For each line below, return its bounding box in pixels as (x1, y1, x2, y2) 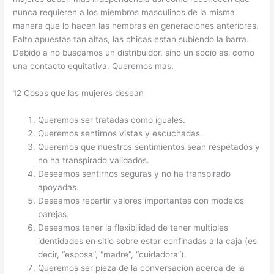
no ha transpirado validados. (38, 155, 150, 165)
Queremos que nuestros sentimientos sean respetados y (38, 141, 261, 152)
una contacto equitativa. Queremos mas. (13, 61, 174, 71)
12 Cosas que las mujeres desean (13, 87, 144, 98)
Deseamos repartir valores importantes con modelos (38, 195, 245, 206)
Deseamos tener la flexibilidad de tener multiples (38, 222, 229, 232)
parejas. (38, 209, 70, 219)
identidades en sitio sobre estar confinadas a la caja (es (38, 235, 257, 246)
